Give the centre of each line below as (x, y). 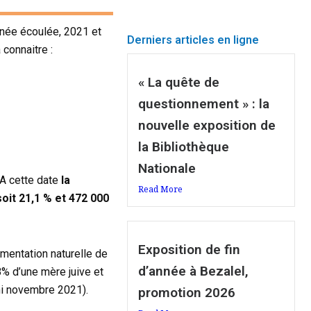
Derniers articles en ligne (193, 40)
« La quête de (179, 83)
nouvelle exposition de (207, 126)
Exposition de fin (190, 250)
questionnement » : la (204, 104)
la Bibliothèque (184, 147)
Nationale (167, 169)
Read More (161, 190)
